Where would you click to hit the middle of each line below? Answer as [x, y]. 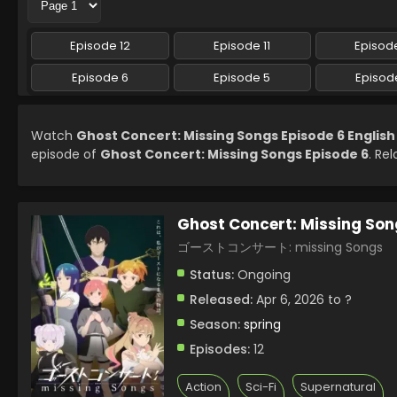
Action [203, 387]
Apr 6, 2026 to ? [302, 300]
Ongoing [262, 275]
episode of [66, 154]
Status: [212, 275]
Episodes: [220, 349]
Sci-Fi [261, 387]
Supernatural [338, 387]
